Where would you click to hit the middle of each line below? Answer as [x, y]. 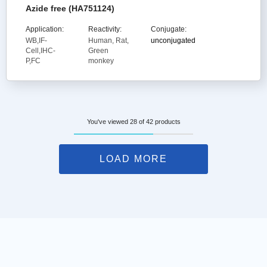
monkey [101, 61]
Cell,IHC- [41, 51]
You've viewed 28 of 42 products [133, 122]
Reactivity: [105, 29]
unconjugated [173, 41]
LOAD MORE [133, 159]
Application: [45, 29]
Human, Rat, [108, 41]
